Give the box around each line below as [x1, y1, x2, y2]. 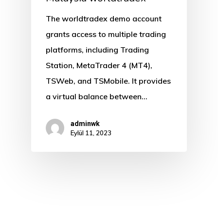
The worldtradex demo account [46, 14, 162, 24]
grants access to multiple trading [46, 29, 166, 39]
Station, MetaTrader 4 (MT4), [46, 60, 152, 71]
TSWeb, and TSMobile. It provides [46, 76, 171, 86]
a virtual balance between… [46, 91, 147, 102]
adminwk [71, 120, 100, 128]
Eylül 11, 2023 [71, 129, 111, 137]
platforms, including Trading [46, 45, 149, 55]
